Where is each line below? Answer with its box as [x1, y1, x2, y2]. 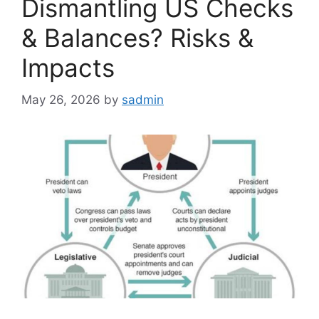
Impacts [21, 53, 115, 83]
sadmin [122, 92, 164, 107]
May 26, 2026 [21, 92, 100, 107]
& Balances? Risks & [21, 23, 253, 53]
